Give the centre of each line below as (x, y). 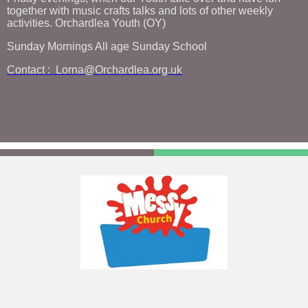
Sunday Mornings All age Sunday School (107, 46)
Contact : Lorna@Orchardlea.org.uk (95, 69)
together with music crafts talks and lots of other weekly (140, 10)
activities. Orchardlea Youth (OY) (86, 23)
